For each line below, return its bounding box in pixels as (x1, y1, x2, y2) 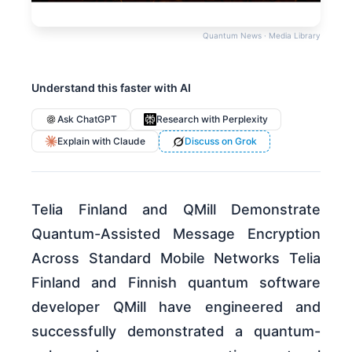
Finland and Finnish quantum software (31, 274, 321, 291)
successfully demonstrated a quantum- (31, 323, 321, 340)
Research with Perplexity (156, 113, 268, 126)
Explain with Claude (57, 135, 145, 148)
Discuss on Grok (185, 135, 257, 148)
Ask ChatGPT (57, 113, 117, 126)
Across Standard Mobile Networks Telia (31, 250, 321, 267)
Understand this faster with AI (31, 81, 191, 95)
